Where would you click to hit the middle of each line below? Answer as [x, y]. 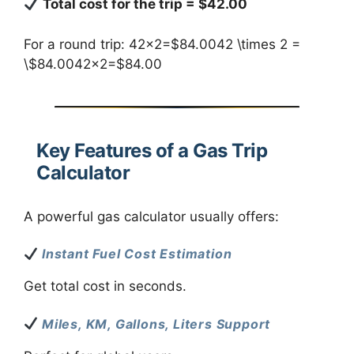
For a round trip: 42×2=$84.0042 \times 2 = [162, 44]
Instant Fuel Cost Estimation [137, 254]
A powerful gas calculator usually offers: [151, 216]
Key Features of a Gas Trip [152, 150]
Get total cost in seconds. [105, 286]
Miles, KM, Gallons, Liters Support [156, 324]
